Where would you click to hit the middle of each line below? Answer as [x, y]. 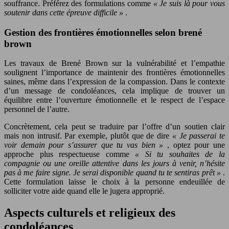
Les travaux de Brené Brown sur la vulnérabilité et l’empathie [114, 63]
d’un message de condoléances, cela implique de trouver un [114, 91]
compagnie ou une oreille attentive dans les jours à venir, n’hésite [114, 164]
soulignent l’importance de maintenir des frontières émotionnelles [114, 73]
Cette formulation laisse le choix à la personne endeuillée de [114, 182]
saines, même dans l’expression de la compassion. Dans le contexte [114, 82]
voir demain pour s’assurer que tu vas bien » [86, 145]
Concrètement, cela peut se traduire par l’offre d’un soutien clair [114, 127]
